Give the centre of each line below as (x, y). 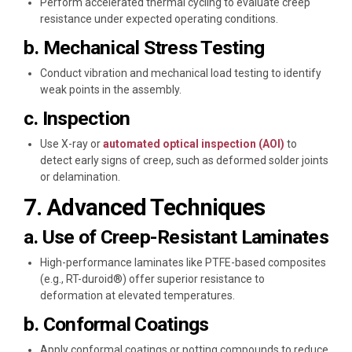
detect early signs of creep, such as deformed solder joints (184, 160)
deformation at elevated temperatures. (137, 296)
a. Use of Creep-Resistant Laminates (176, 237)
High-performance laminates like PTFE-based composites (183, 263)
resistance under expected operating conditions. (159, 18)
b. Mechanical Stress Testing (144, 47)
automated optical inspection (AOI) (194, 143)
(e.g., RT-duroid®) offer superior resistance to (152, 279)
